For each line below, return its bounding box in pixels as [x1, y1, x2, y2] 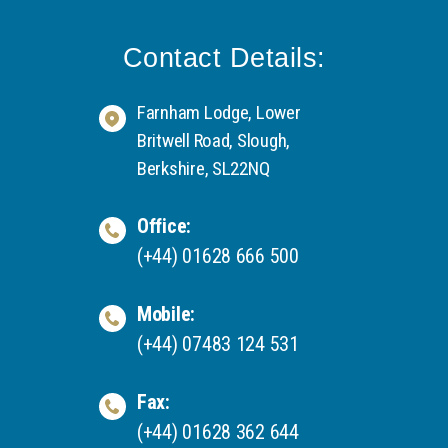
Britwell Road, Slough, [137, 128, 291, 152]
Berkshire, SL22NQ [137, 156, 270, 180]
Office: [137, 213, 192, 238]
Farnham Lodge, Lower [137, 100, 301, 124]
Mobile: [137, 301, 196, 326]
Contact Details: [122, 42, 326, 73]
